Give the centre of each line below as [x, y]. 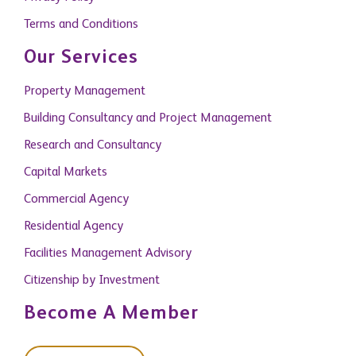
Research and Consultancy [93, 145]
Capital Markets [66, 172]
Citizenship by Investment [92, 281]
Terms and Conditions [81, 25]
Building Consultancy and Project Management [148, 118]
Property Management [85, 91]
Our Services [81, 58]
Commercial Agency [76, 199]
